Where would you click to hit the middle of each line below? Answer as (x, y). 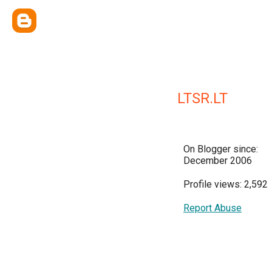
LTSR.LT (202, 98)
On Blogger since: (221, 149)
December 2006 (218, 161)
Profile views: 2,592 (226, 184)
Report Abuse (212, 208)
